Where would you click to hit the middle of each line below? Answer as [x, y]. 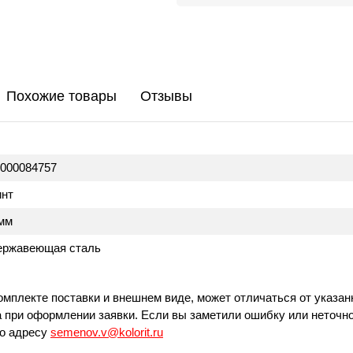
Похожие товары [61, 96]
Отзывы [166, 96]
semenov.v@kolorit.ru [107, 332]
